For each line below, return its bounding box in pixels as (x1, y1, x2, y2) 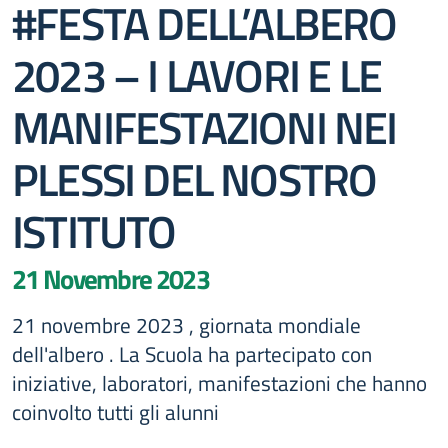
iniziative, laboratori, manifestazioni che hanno (12, 367, 427, 399)
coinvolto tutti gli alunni (12, 396, 219, 428)
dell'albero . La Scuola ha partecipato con (12, 338, 372, 370)
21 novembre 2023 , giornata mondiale (12, 309, 361, 341)
